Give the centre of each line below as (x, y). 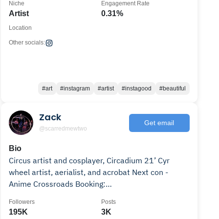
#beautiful (172, 88)
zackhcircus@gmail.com (51, 196)
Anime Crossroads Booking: (42, 184)
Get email (159, 122)
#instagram (75, 88)
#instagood (136, 88)
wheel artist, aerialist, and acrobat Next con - (71, 172)
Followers (22, 202)
